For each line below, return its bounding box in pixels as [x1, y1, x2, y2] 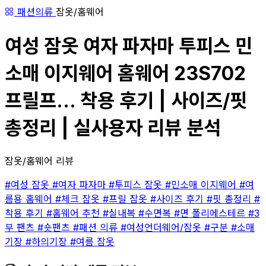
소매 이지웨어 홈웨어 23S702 [5, 62, 246, 85]
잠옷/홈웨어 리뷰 [5, 154, 74, 167]
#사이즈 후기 [150, 192, 207, 205]
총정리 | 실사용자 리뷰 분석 [5, 116, 221, 140]
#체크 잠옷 [55, 192, 103, 205]
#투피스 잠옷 [109, 178, 165, 191]
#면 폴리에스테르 [174, 207, 248, 219]
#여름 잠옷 [70, 235, 115, 248]
